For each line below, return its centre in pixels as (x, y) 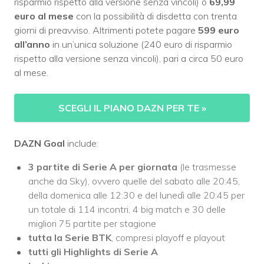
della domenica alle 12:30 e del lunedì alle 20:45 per (136, 195)
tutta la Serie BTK (70, 238)
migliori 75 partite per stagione (92, 224)
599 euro (219, 30)
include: (82, 143)
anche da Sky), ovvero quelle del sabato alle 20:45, (134, 181)
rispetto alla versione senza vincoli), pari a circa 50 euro (129, 59)
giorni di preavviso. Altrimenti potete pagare (106, 30)
